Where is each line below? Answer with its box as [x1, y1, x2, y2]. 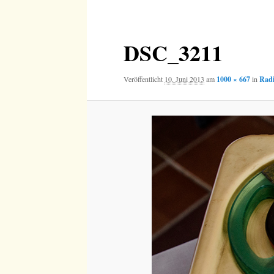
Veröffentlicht [124, 74, 165, 84]
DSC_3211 [124, 36, 223, 68]
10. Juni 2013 [165, 74, 204, 84]
